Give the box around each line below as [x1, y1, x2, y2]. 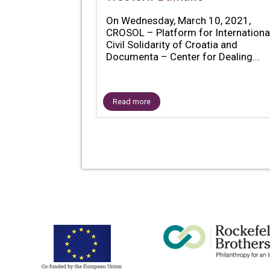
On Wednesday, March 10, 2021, [106, 14, 251, 27]
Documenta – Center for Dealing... [106, 51, 260, 63]
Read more [112, 96, 151, 106]
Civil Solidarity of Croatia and [106, 39, 237, 51]
